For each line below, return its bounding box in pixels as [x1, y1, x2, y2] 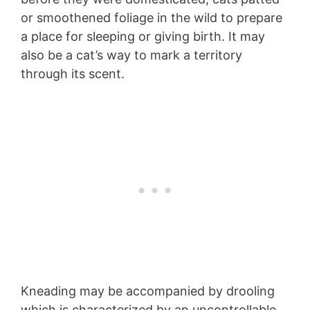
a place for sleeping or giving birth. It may [21, 28, 265, 44]
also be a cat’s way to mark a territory [21, 47, 242, 62]
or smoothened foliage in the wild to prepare [21, 10, 282, 25]
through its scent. [21, 66, 128, 81]
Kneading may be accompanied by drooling [21, 283, 275, 298]
